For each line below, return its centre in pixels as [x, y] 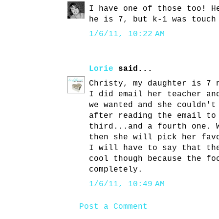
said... [133, 69]
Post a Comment [113, 207]
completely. [116, 170]
